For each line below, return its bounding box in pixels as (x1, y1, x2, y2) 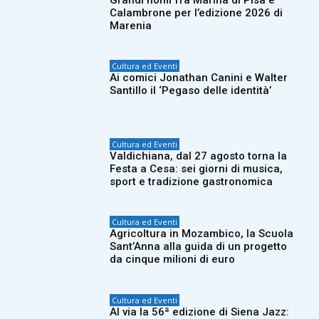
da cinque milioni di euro (110, 253, 236, 266)
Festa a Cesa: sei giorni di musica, (110, 162, 283, 175)
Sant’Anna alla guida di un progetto (110, 240, 288, 253)
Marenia (110, 19, 152, 32)
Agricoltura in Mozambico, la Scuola (110, 227, 294, 241)
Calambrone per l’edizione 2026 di (110, 6, 283, 19)
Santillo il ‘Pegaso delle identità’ (110, 84, 272, 98)
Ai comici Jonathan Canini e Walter (110, 71, 288, 85)
